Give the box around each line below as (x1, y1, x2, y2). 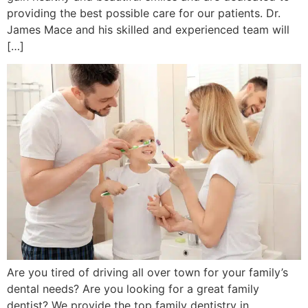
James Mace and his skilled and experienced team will (7, 22, 289, 36)
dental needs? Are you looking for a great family (7, 282, 259, 296)
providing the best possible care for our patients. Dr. (7, 5, 280, 20)
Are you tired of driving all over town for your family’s (7, 265, 288, 280)
